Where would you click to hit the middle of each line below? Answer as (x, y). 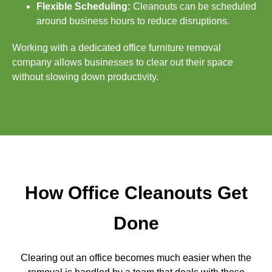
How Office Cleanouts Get (136, 193)
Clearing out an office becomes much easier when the (136, 258)
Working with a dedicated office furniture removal (117, 47)
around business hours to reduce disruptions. (133, 21)
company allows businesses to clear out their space (123, 62)
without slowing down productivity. (85, 76)
